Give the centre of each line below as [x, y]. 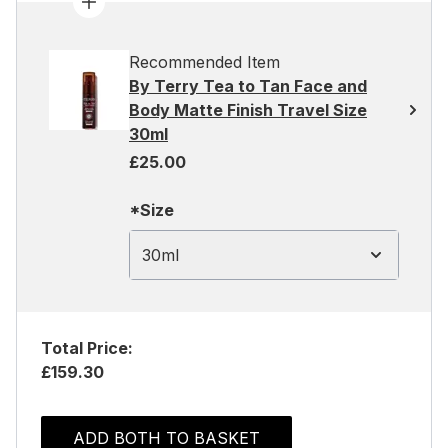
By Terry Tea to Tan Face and [248, 86]
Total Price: [87, 348]
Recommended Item [204, 62]
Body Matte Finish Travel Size [248, 110]
